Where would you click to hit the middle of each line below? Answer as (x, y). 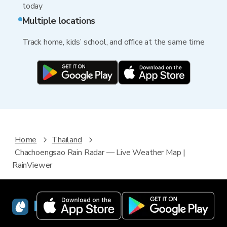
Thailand (67, 140)
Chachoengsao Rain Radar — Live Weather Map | (100, 153)
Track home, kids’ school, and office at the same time (113, 42)
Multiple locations (59, 21)
